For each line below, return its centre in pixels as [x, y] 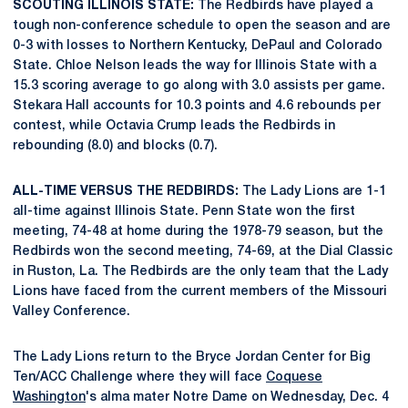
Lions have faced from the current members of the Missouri [200, 292]
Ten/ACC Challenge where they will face [139, 377]
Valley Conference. [71, 312]
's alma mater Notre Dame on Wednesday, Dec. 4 [237, 398]
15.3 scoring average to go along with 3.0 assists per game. [199, 86]
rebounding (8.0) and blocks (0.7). [115, 146]
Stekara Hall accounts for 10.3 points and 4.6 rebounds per [197, 106]
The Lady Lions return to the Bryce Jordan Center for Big [192, 357]
